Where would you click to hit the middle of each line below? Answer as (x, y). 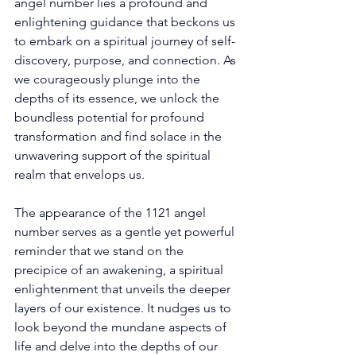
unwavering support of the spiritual (114, 155)
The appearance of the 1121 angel (112, 212)
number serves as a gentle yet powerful (126, 231)
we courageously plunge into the (109, 79)
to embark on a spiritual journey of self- (125, 41)
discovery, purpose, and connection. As (127, 60)
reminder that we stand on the (101, 250)
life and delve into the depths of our (118, 346)
